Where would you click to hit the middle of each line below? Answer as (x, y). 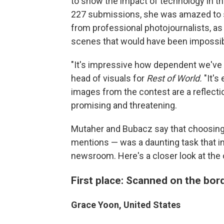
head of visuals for (109, 78)
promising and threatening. (124, 105)
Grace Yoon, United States (126, 205)
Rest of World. (175, 78)
